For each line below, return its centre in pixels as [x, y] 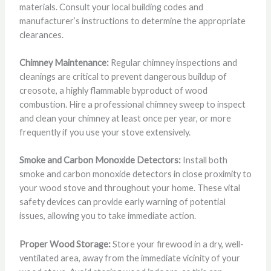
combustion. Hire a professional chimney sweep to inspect [132, 105]
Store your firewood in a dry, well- [177, 244]
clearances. [41, 34]
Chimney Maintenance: [64, 63]
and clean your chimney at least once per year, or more [125, 119]
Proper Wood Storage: [65, 244]
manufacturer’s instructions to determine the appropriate [132, 21]
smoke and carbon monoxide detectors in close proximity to [135, 174]
